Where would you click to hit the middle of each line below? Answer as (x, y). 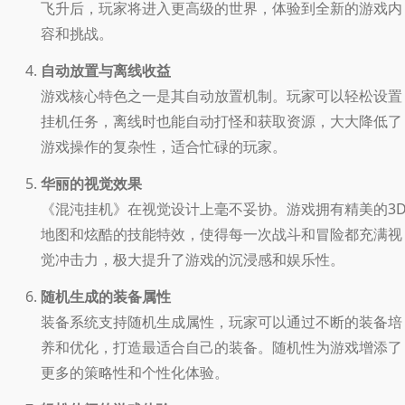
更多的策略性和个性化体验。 (135, 372)
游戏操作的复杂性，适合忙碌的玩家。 (164, 146)
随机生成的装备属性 (106, 296)
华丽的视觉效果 (91, 183)
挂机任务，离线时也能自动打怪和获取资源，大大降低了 (221, 121)
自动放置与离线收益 (106, 70)
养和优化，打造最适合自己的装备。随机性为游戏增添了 (221, 347)
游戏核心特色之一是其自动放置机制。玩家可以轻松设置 (221, 95)
